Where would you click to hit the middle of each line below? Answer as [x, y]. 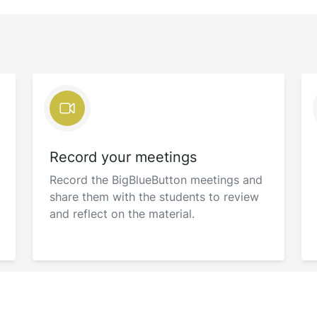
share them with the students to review [154, 197]
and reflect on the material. [122, 214]
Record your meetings [123, 157]
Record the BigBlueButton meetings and [156, 180]
